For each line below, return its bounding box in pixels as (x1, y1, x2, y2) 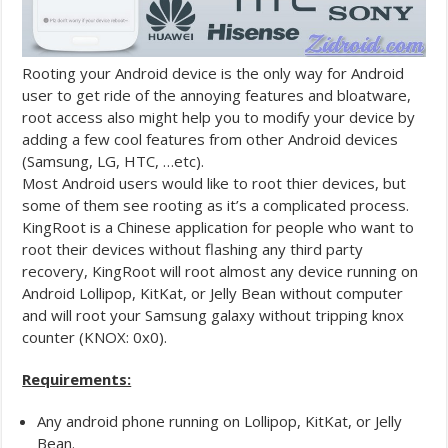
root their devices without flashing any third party (22, 238, 364, 259)
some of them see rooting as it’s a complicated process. (22, 194, 410, 215)
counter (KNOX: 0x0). (22, 326, 168, 347)
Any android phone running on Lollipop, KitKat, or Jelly (37, 410, 403, 431)
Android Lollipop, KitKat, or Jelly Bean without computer (22, 282, 404, 303)
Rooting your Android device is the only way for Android (22, 62, 405, 83)
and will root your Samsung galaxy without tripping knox (22, 304, 405, 325)
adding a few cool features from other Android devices (22, 128, 399, 149)
